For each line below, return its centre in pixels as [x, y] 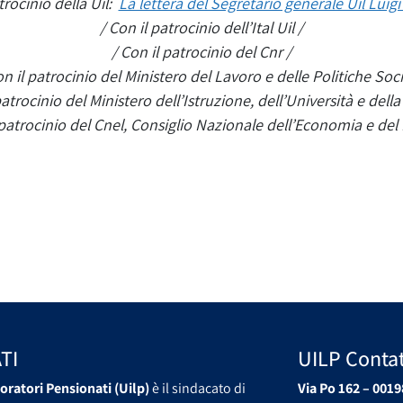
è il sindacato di [197, 388]
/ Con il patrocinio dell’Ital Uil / [201, 27]
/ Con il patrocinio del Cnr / [201, 51]
